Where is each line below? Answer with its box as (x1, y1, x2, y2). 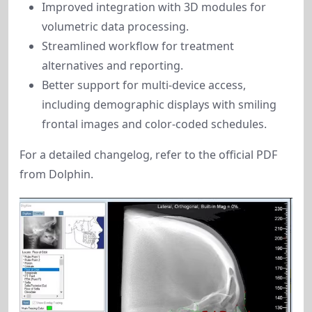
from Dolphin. (19, 166, 93, 182)
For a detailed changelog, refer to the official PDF (19, 147, 277, 162)
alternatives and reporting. (42, 58, 183, 73)
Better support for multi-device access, (42, 77, 246, 93)
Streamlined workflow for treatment (42, 38, 234, 54)
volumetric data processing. (42, 19, 189, 34)
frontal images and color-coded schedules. (42, 116, 267, 132)
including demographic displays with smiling (42, 97, 276, 112)
